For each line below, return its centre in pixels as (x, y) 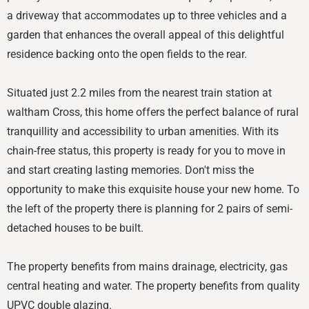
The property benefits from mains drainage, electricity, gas (147, 266)
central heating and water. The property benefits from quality (153, 286)
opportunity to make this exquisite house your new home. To (153, 189)
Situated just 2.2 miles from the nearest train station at (139, 92)
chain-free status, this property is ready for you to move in (146, 150)
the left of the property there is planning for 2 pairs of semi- (150, 208)
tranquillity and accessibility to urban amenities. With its (143, 131)
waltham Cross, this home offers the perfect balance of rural (153, 112)
